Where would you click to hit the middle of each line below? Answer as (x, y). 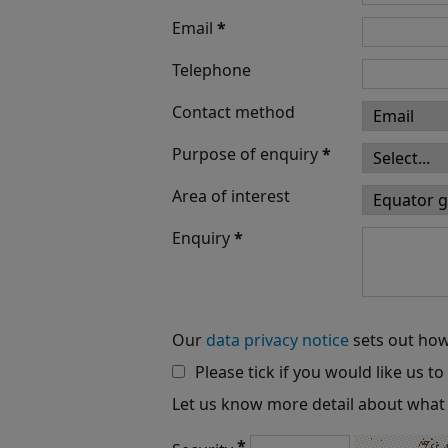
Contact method (233, 112)
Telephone (213, 70)
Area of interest (231, 196)
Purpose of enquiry (247, 154)
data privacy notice (277, 340)
